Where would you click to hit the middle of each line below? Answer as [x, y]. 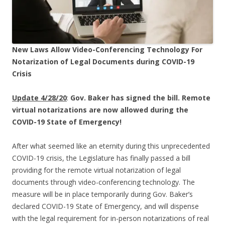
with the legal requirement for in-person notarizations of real [110, 218]
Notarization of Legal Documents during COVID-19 [103, 62]
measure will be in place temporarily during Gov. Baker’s [102, 194]
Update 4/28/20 [39, 98]
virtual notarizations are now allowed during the [100, 110]
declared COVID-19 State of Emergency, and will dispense [105, 206]
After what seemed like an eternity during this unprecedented [111, 146]
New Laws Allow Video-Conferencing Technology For [107, 50]
